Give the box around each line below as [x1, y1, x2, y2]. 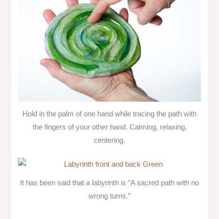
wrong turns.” [88, 192, 131, 200]
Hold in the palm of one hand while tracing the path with [22, 109, 197, 118]
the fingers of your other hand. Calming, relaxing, [32, 123, 187, 131]
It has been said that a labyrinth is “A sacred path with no [20, 179, 199, 187]
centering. [94, 136, 125, 144]
